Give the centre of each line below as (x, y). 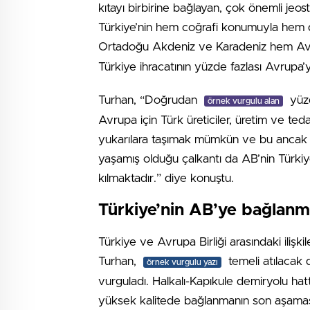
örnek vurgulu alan (244, 101)
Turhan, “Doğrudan (149, 100)
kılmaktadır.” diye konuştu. (166, 178)
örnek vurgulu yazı (182, 262)
